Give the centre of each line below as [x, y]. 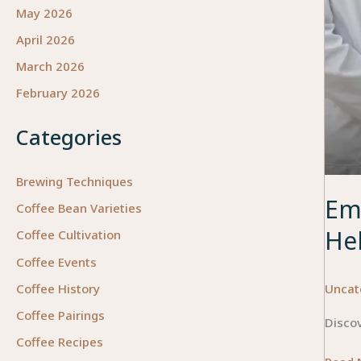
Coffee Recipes [60, 342]
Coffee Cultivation [68, 235]
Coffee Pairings [60, 315]
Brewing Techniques [75, 181]
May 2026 [44, 12]
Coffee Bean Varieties [79, 208]
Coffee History [58, 288]
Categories [69, 137]
